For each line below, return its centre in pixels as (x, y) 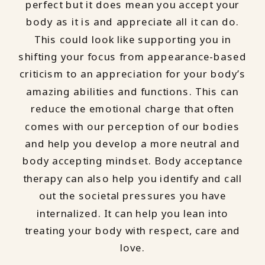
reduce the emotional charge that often (132, 109)
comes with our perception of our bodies (132, 126)
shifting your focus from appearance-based (132, 56)
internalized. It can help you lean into (132, 213)
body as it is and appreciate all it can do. (132, 22)
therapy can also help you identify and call (132, 178)
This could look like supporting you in (132, 39)
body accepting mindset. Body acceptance (132, 161)
